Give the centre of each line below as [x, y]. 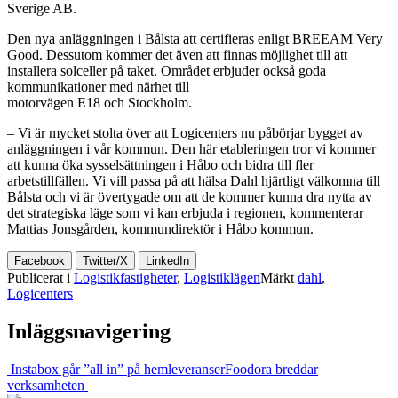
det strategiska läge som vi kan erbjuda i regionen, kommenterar [185, 212]
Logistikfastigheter [125, 277]
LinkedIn [167, 260]
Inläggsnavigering [89, 331]
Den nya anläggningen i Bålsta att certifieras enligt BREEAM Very [195, 38]
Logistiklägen [222, 277]
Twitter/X [105, 260]
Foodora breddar [271, 369]
